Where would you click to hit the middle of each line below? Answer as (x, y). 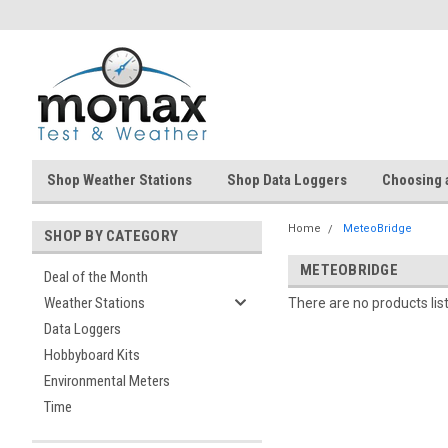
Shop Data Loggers (287, 180)
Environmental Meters (107, 381)
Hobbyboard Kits (92, 355)
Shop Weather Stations (119, 180)
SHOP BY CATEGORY (111, 236)
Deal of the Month (96, 277)
